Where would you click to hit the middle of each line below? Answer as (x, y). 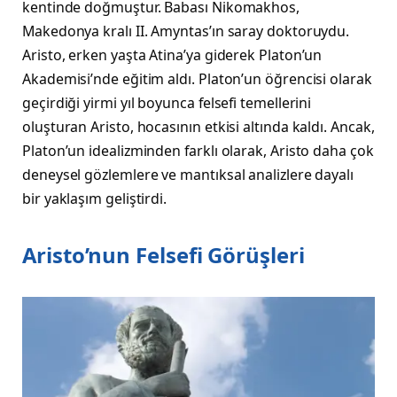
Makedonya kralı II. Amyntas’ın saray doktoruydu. (186, 31)
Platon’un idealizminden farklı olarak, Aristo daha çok (198, 150)
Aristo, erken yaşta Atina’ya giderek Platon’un (172, 54)
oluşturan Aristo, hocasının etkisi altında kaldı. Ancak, (198, 126)
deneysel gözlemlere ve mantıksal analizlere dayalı (188, 174)
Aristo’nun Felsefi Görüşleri (163, 255)
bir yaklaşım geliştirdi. (95, 198)
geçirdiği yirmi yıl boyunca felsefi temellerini (167, 102)
